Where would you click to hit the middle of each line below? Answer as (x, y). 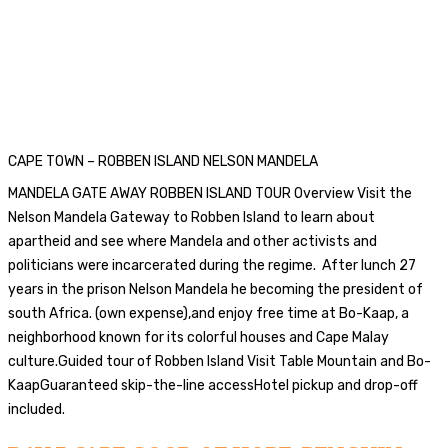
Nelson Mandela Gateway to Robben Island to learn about (191, 217)
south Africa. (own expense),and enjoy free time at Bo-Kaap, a (208, 313)
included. (36, 409)
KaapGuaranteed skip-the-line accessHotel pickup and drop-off (213, 385)
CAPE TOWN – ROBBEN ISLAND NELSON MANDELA (163, 161)
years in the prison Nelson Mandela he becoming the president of (215, 289)
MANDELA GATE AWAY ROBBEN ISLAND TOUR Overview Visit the (210, 193)
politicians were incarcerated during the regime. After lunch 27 (212, 265)
